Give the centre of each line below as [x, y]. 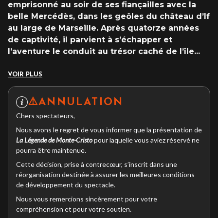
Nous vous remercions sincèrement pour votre [87, 199]
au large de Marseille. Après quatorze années [103, 28]
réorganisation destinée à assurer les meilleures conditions [105, 174]
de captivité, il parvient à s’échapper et [90, 39]
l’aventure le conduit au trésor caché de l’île [101, 51]
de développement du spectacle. [66, 184]
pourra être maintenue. [51, 150]
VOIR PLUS [25, 74]
